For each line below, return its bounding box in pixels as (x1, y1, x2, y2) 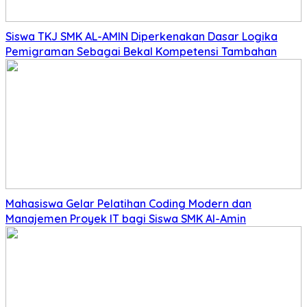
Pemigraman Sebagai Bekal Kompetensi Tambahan (5, 44, 277, 58)
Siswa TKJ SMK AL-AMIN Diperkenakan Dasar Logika (5, 29, 278, 43)
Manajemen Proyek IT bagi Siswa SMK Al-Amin (5, 211, 246, 225)
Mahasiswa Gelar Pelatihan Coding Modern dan (5, 196, 251, 210)
